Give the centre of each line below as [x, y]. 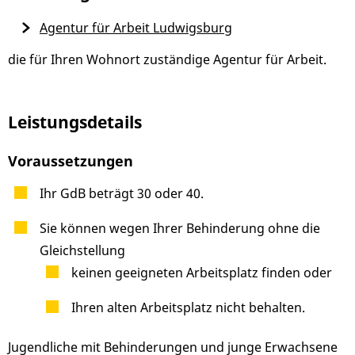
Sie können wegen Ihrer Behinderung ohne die [180, 229]
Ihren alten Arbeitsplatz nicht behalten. [188, 308]
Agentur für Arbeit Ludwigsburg [136, 28]
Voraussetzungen [71, 160]
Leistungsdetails [75, 122]
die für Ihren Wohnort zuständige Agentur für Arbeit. [167, 60]
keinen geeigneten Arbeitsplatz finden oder [202, 273]
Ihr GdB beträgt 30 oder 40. [122, 194]
